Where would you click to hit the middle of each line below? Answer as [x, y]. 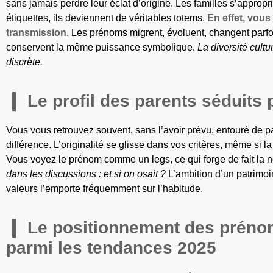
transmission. [37, 33]
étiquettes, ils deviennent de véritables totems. [107, 18]
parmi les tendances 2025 [111, 248]
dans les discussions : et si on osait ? [86, 174]
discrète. [24, 62]
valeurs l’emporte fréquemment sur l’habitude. [105, 189]
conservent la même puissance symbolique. [102, 48]
